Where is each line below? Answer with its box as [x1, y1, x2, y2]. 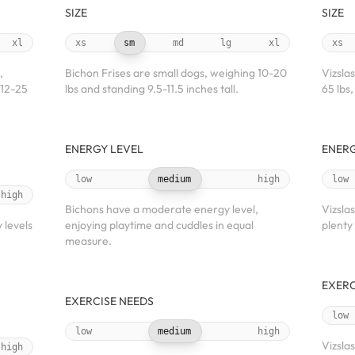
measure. [65, 234, 112, 248]
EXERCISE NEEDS [65, 294, 154, 308]
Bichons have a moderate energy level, [65, 202, 258, 216]
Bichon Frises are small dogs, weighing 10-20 [65, 66, 287, 80]
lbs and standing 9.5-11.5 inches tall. [65, 82, 239, 96]
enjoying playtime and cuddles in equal [65, 218, 254, 232]
